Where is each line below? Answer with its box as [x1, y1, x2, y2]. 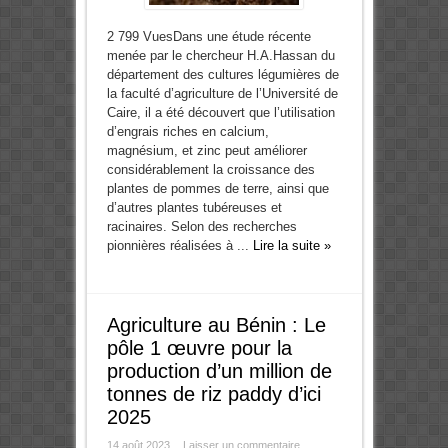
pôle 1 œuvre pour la [106, 337, 292, 360]
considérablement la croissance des [106, 162, 315, 178]
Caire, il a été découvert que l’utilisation [106, 105, 335, 121]
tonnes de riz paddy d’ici [106, 383, 321, 406]
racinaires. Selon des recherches [106, 219, 297, 235]
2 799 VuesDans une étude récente [106, 29, 311, 45]
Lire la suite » [252, 238, 331, 254]
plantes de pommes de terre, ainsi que [106, 181, 329, 197]
